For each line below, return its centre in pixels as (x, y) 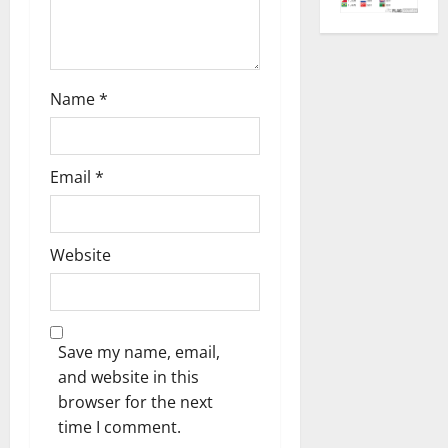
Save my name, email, (139, 351)
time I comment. (119, 426)
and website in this (128, 376)
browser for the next (135, 401)
